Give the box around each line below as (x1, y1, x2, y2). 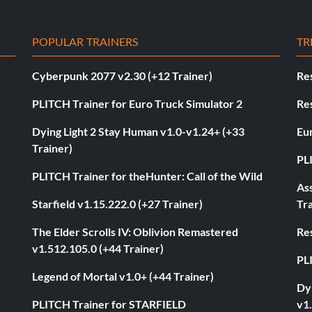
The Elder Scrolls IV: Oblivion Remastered (32, 225, 238, 239)
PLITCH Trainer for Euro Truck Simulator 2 (32, 97, 242, 111)
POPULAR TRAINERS (32, 35, 139, 49)
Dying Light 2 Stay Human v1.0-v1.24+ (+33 (32, 125, 244, 139)
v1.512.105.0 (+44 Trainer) (32, 242, 164, 256)
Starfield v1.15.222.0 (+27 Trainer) (32, 197, 203, 211)
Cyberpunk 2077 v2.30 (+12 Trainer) (32, 69, 212, 83)
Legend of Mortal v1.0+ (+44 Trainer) (32, 270, 214, 283)
